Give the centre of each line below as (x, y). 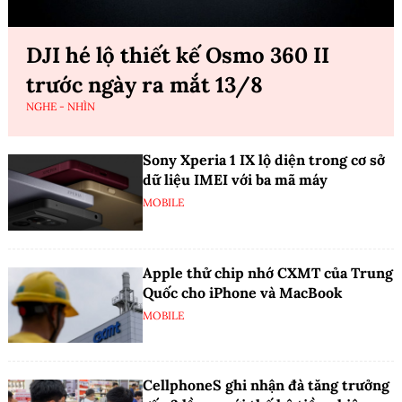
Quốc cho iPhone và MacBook (243, 292)
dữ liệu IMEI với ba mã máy (235, 180)
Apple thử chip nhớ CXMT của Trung (268, 272)
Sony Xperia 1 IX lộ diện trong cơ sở (264, 160)
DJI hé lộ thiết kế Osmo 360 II (178, 56)
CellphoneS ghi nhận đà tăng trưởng (266, 385)
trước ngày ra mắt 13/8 (144, 85)
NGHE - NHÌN (61, 107)
